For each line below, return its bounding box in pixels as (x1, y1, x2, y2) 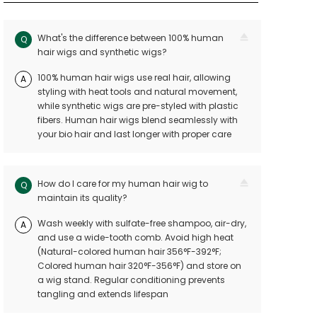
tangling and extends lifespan (38, 288, 168, 300)
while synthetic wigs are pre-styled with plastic (38, 100, 238, 112)
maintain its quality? (38, 192, 127, 204)
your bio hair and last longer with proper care (38, 128, 231, 140)
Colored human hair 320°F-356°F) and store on (38, 260, 241, 272)
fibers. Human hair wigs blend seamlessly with (38, 114, 238, 126)
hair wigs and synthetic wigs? (38, 46, 167, 58)
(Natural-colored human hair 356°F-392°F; (38, 246, 221, 258)
